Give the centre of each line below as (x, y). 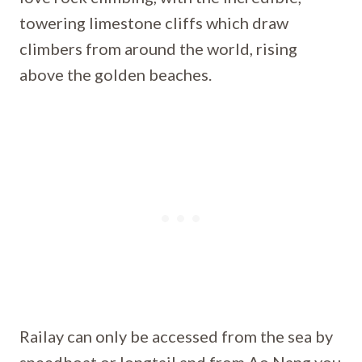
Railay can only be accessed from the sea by (176, 336)
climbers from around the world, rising (158, 48)
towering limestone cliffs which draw (154, 23)
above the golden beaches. (116, 74)
